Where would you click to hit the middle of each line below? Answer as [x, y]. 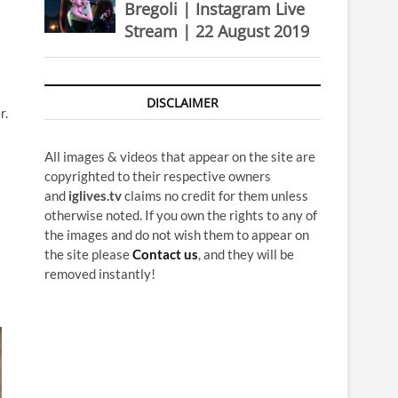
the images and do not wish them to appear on [177, 235]
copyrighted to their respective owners [158, 176]
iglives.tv [95, 195]
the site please [88, 254]
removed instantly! [100, 274]
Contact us [165, 254]
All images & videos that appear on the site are [180, 156]
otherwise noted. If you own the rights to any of [181, 215]
